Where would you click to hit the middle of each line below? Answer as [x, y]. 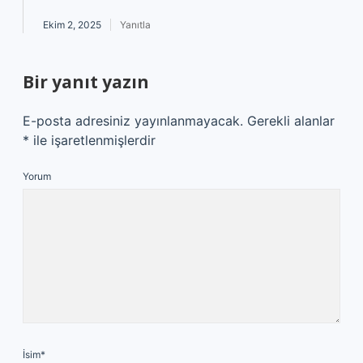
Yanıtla [135, 25]
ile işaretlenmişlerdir [92, 140]
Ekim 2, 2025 [72, 25]
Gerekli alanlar [291, 121]
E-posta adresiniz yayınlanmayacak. [133, 121]
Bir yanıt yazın [86, 82]
